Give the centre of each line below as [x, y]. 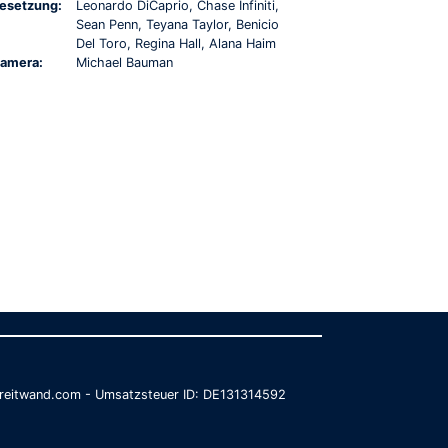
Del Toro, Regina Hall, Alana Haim [176, 43]
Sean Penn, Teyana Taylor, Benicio [177, 24]
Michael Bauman [124, 62]
